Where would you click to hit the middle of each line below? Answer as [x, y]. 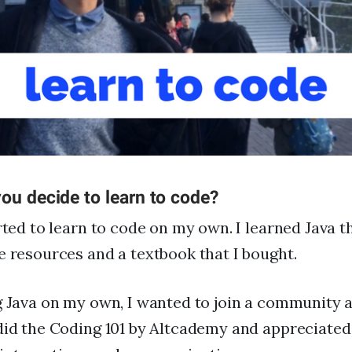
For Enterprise [87, 57]
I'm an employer [98, 88]
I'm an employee [99, 118]
